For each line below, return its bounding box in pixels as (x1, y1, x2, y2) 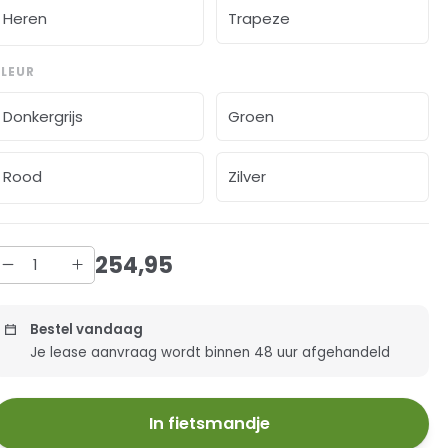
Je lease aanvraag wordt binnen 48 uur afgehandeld (29, 342, 390, 362)
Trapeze (228, 7, 291, 29)
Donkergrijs (2, 105, 83, 127)
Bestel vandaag (29, 319, 143, 339)
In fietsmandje (149, 412, 271, 436)
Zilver (228, 166, 267, 188)
